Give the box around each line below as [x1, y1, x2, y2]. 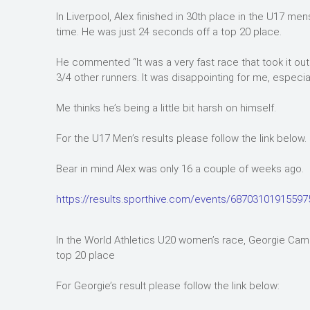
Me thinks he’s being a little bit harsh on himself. [56, 102, 276, 114]
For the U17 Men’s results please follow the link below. [56, 132, 307, 145]
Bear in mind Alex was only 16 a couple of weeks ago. [56, 163, 304, 175]
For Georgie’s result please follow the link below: [56, 280, 280, 292]
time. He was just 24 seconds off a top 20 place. [56, 26, 282, 38]
